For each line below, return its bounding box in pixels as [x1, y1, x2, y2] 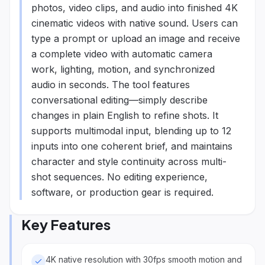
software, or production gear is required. [31, 186, 214, 198]
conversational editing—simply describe [31, 94, 208, 106]
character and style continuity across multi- [31, 156, 227, 167]
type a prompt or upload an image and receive [31, 33, 240, 44]
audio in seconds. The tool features [31, 79, 190, 91]
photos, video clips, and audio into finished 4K [31, 2, 238, 14]
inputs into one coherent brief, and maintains [31, 140, 232, 152]
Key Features [21, 215, 111, 233]
